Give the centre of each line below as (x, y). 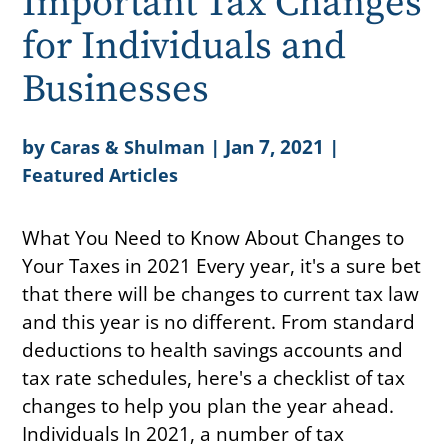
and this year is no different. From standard (219, 321)
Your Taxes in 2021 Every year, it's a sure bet (222, 265)
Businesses (116, 89)
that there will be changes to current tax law (221, 293)
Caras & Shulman (128, 146)
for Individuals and (184, 46)
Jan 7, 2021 (275, 146)
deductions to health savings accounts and (213, 349)
